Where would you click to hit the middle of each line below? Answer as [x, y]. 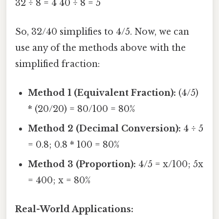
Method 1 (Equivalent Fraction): [102, 93]
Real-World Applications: [74, 209]
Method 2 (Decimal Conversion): [105, 129]
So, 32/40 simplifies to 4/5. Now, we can [102, 32]
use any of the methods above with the [100, 48]
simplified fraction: [57, 64]
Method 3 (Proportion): [82, 164]
